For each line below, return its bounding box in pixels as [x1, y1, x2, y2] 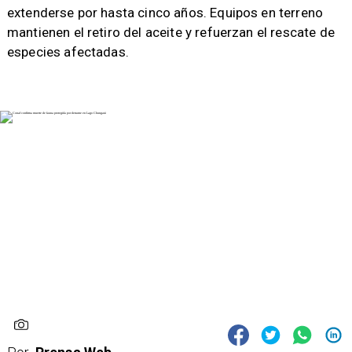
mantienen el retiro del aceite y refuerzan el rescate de [6, 24, 335, 41]
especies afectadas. [6, 44, 129, 60]
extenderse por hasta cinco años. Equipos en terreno [6, 5, 324, 21]
